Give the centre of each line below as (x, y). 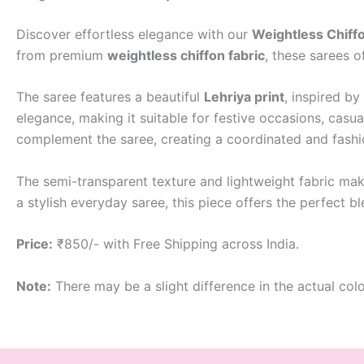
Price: (35, 244)
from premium (62, 55)
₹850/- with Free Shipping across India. (176, 244)
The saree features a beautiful (110, 97)
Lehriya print (244, 97)
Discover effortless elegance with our (134, 34)
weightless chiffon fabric (186, 55)
